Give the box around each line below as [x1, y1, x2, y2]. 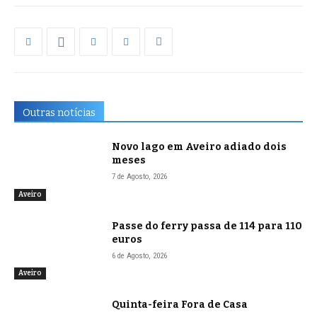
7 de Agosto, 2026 [112, 172, 168, 182]
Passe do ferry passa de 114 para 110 [112, 219, 303, 232]
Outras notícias [23, 107, 96, 120]
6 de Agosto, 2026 [112, 250, 168, 260]
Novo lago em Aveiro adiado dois [112, 141, 287, 154]
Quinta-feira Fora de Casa [112, 299, 248, 311]
